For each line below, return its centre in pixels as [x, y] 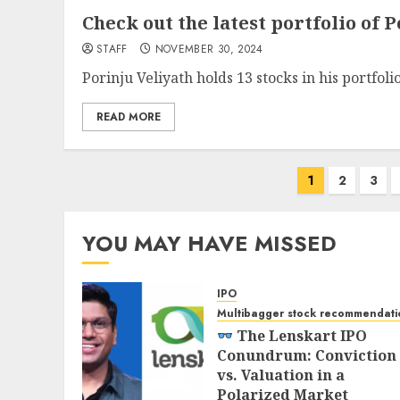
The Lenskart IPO [300, 336]
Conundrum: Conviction [307, 355]
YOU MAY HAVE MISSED [209, 243]
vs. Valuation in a [281, 375]
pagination [115, 208]
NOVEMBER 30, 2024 [209, 49]
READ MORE [129, 117]
